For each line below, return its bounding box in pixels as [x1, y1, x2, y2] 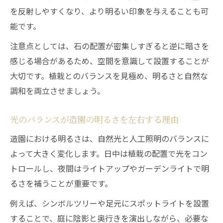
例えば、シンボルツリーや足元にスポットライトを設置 [10, 197, 209, 209]
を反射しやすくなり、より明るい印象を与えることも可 [10, 5, 209, 17]
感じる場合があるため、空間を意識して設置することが [10, 55, 209, 67]
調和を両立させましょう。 [10, 85, 105, 97]
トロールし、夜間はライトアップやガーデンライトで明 [10, 162, 209, 174]
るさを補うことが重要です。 [10, 177, 112, 189]
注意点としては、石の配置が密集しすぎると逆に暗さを [10, 40, 209, 52]
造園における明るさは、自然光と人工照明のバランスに [10, 132, 209, 144]
